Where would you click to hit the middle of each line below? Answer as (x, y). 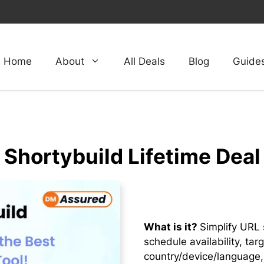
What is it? (172, 227)
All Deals (144, 61)
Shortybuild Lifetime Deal (132, 156)
